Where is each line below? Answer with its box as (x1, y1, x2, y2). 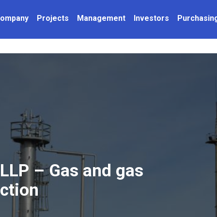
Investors (133, 14, 169, 23)
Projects (36, 14, 69, 23)
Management (77, 14, 125, 23)
